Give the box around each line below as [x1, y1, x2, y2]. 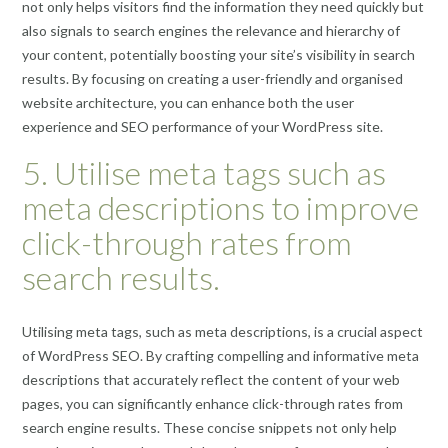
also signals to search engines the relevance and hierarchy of [22, 22, 400, 40]
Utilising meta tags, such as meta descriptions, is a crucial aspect [22, 323, 423, 341]
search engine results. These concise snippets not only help [22, 419, 397, 437]
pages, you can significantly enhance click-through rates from [22, 395, 403, 413]
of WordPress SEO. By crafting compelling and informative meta [22, 347, 419, 365]
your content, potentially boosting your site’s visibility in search [22, 46, 415, 64]
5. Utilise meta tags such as [22, 152, 386, 192]
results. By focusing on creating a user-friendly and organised [22, 70, 403, 88]
